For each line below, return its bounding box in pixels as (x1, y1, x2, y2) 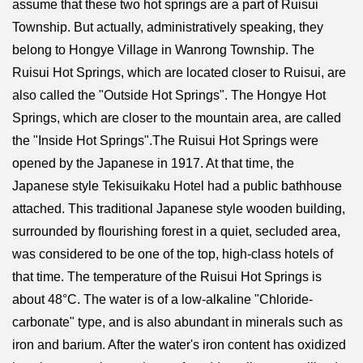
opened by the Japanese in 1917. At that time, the (12, 156, 294, 170)
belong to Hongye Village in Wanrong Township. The (12, 42, 314, 57)
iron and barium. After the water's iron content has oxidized (12, 337, 346, 352)
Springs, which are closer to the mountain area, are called (12, 110, 341, 125)
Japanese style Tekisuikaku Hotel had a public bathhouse (12, 178, 342, 193)
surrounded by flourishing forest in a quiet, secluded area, (12, 224, 340, 238)
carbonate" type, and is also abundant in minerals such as (12, 314, 343, 329)
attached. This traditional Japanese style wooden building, (12, 201, 345, 216)
